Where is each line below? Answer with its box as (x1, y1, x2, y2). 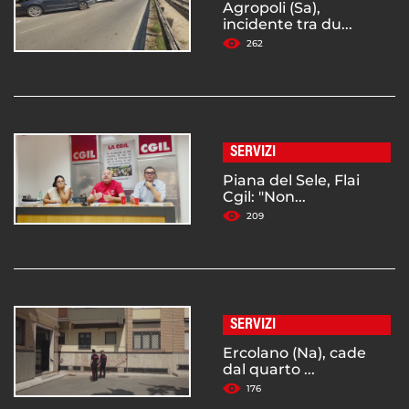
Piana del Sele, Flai (223, 172, 360, 190)
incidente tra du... (223, 16, 352, 34)
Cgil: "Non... (223, 188, 306, 206)
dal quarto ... (223, 361, 315, 379)
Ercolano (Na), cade (223, 344, 366, 362)
